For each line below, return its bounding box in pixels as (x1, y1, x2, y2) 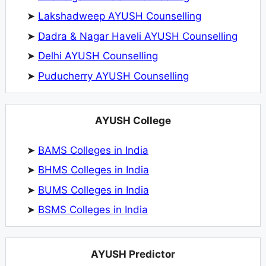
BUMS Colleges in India (38, 183, 149, 196)
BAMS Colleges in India (38, 144, 148, 156)
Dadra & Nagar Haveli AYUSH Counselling (38, 30, 237, 42)
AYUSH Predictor (91, 248, 175, 261)
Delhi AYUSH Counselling (38, 50, 158, 62)
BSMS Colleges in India (38, 204, 148, 216)
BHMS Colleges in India (38, 164, 149, 176)
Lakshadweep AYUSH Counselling (38, 10, 201, 23)
